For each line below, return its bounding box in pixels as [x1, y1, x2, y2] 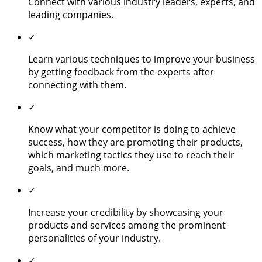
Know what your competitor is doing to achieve [28, 122, 236, 136]
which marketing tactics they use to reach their [28, 148, 235, 161]
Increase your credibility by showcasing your [28, 205, 223, 219]
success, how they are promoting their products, [28, 135, 243, 149]
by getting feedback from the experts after [28, 65, 214, 78]
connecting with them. [28, 78, 126, 91]
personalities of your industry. [28, 231, 163, 244]
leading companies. [28, 8, 113, 21]
